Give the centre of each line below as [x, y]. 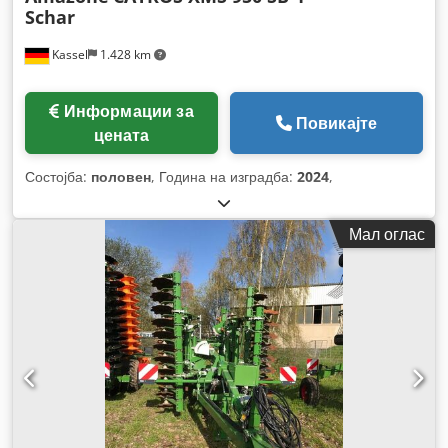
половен [121, 176]
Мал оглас [387, 233]
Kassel [68, 54]
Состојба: [58, 176]
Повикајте [336, 122]
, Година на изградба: [224, 176]
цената [121, 134]
